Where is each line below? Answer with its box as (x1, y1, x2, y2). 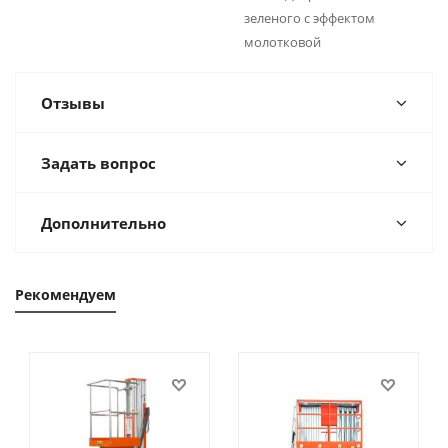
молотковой (244, 33, 321, 51)
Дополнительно (41, 213, 166, 233)
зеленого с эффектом (244, 9, 375, 27)
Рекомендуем (15, 285, 116, 304)
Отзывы (41, 93, 105, 113)
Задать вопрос (41, 153, 156, 173)
